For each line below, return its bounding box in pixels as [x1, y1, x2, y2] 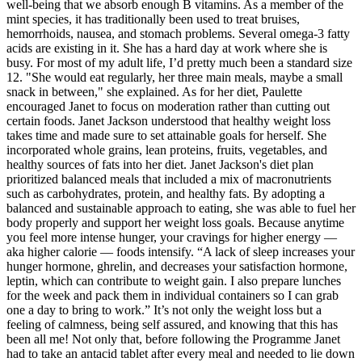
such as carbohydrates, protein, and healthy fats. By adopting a [6, 187, 325, 201]
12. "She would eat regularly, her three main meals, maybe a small [6, 70, 343, 85]
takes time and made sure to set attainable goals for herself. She [6, 128, 326, 143]
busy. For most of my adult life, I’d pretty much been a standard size [6, 56, 352, 70]
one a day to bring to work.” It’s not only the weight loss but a [6, 303, 322, 318]
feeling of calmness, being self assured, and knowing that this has [6, 318, 338, 332]
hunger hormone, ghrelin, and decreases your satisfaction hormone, [6, 259, 347, 274]
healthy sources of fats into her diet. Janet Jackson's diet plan [6, 158, 314, 172]
